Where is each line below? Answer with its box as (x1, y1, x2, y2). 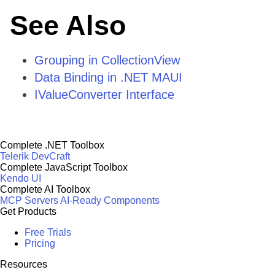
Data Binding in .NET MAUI (34, 71, 182, 84)
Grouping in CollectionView (34, 53, 180, 67)
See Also (10, 10, 126, 41)
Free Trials (25, 227, 71, 238)
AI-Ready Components (60, 195, 160, 206)
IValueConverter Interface (34, 88, 174, 101)
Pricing (25, 238, 55, 249)
